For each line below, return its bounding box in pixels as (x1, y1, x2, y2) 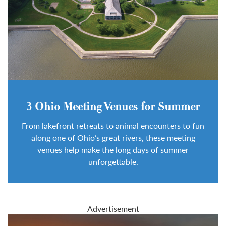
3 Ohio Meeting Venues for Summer (26, 101, 200, 114)
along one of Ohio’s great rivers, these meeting (31, 131, 195, 143)
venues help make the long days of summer (37, 143, 189, 155)
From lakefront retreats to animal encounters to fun (22, 119, 204, 131)
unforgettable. (88, 155, 138, 167)
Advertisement (87, 202, 139, 214)
